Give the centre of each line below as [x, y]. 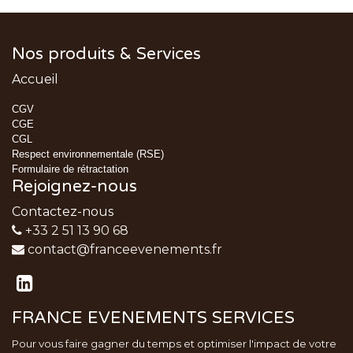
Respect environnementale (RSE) [88, 154]
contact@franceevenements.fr [125, 249]
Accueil [35, 79]
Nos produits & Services [106, 54]
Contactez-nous [63, 212]
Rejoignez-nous [74, 186]
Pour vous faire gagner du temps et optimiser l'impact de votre [174, 344]
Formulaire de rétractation [70, 169]
